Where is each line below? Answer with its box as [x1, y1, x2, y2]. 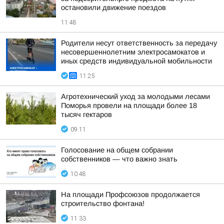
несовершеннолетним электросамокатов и [61, 48, 205, 56]
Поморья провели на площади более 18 [61, 101, 197, 109]
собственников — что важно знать [61, 155, 177, 163]
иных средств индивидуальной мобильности [61, 57, 212, 65]
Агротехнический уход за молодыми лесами [61, 92, 210, 100]
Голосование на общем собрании [61, 146, 173, 154]
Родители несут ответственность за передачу [61, 39, 217, 47]
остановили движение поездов [61, 3, 166, 11]
